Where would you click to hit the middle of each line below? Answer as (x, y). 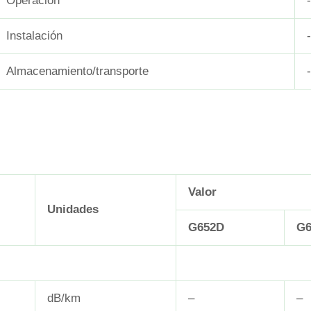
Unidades (73, 209)
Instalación (34, 36)
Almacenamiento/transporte (77, 72)
